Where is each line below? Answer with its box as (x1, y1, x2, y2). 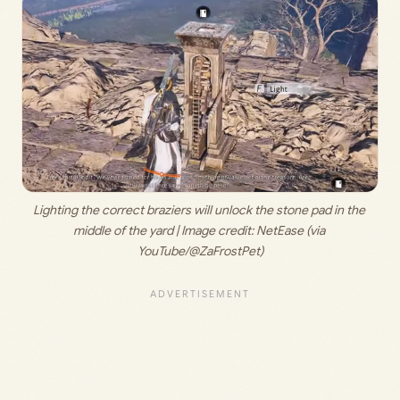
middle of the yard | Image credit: (72, 222, 256, 239)
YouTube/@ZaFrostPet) (137, 243, 263, 260)
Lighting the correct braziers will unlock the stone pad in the (32, 202, 365, 219)
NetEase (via (255, 222, 325, 239)
